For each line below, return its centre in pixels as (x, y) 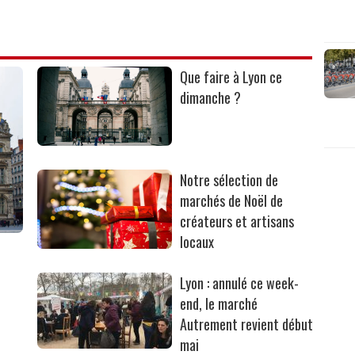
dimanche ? (211, 98)
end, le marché (219, 304)
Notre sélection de (229, 180)
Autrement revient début (247, 324)
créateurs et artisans (237, 221)
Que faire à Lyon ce (231, 77)
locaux (197, 242)
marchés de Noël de (232, 201)
